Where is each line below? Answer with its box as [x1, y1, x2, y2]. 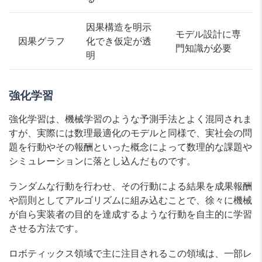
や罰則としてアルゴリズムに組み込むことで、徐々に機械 [9, 194, 252, 206]
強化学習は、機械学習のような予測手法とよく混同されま [9, 112, 252, 125]
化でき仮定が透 [86, 35, 151, 47]
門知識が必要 [175, 42, 232, 54]
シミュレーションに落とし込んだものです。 [9, 154, 196, 167]
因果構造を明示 [86, 20, 151, 33]
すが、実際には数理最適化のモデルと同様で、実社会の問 [9, 126, 252, 139]
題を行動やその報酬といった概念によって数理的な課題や [9, 140, 252, 153]
